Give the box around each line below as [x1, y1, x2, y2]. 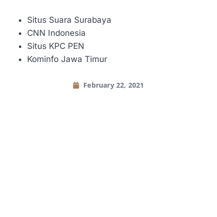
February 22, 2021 [83, 80, 144, 90]
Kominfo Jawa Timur [27, 54, 107, 64]
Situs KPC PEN [27, 41, 84, 51]
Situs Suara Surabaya [27, 15, 111, 25]
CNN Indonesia [27, 28, 86, 38]
